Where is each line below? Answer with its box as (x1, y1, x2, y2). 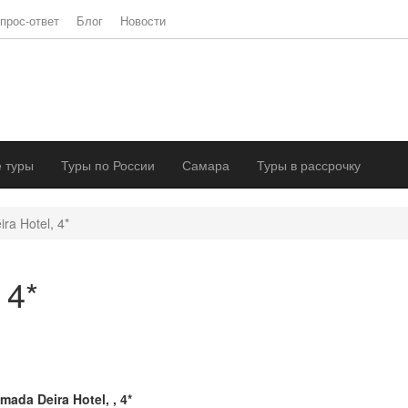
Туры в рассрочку (257, 156, 361, 174)
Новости (120, 13, 166, 29)
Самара (182, 156, 229, 174)
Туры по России (61, 156, 155, 174)
